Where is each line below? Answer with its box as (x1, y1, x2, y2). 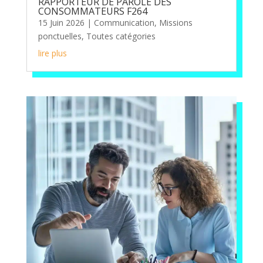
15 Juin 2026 (38, 17, 85, 29)
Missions (159, 17, 193, 29)
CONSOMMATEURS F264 (38, 5, 147, 18)
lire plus (38, 48, 67, 59)
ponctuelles (38, 31, 82, 42)
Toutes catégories (86, 31, 156, 42)
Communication (93, 17, 154, 29)
